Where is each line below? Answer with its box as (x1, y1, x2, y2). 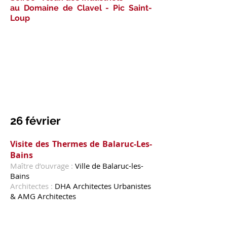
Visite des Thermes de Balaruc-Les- (10, 138, 152, 149)
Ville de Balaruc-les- (75, 161, 143, 171)
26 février (10, 114, 61, 127)
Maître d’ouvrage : (10, 161, 75, 171)
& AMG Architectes (10, 191, 76, 201)
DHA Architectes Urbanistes (55, 181, 151, 191)
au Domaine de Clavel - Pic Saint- (10, 3, 152, 13)
